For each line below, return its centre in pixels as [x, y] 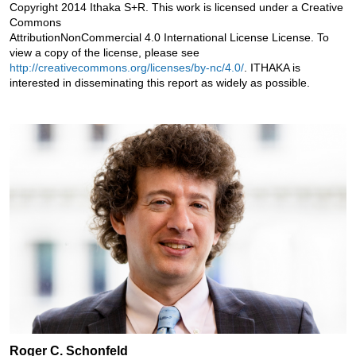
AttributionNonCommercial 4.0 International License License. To [169, 37]
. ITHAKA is [272, 67]
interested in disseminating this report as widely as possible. [159, 82]
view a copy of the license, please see [104, 52]
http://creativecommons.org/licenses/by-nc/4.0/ [126, 67]
